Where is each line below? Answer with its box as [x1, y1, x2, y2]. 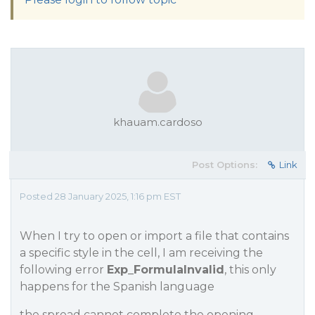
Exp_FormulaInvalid [107, 263, 224, 276]
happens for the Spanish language [20, 280, 214, 293]
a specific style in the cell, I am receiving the [20, 246, 263, 259]
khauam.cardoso [112, 115, 202, 129]
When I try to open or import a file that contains [20, 229, 289, 243]
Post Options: [192, 159, 257, 170]
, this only [224, 263, 276, 276]
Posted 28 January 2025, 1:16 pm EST [20, 191, 181, 202]
